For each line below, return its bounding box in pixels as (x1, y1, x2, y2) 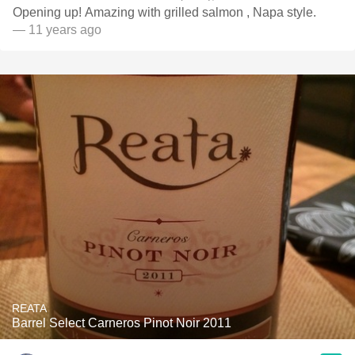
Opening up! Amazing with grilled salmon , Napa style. (13, 6, 316, 19)
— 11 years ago (13, 23, 101, 36)
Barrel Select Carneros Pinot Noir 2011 (12, 316, 231, 330)
